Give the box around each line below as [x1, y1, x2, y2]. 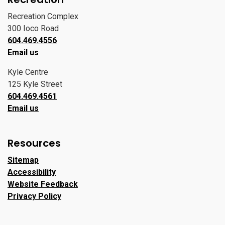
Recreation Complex [8, 12, 78, 21]
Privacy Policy [8, 191, 61, 201]
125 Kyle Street [8, 79, 62, 89]
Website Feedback [8, 179, 78, 189]
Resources [8, 136, 61, 150]
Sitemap [8, 155, 39, 165]
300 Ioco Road [8, 24, 59, 33]
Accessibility [8, 167, 56, 177]
